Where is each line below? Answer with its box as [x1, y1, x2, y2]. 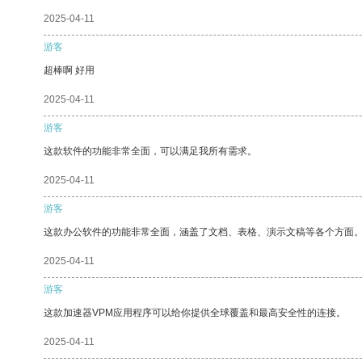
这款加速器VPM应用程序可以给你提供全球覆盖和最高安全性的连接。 [44, 306, 346, 318]
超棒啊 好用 [44, 64, 95, 76]
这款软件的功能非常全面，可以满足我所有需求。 [44, 145, 257, 157]
